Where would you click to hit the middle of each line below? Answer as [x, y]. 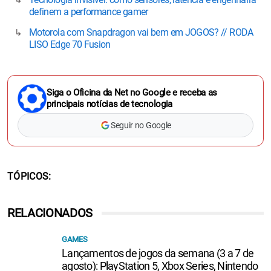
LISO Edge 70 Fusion [70, 45]
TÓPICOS [28, 177]
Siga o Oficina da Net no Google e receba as [132, 93]
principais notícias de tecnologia [110, 104]
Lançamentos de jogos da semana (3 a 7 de [158, 253]
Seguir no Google [141, 126]
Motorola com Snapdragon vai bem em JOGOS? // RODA [141, 33]
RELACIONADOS [50, 213]
